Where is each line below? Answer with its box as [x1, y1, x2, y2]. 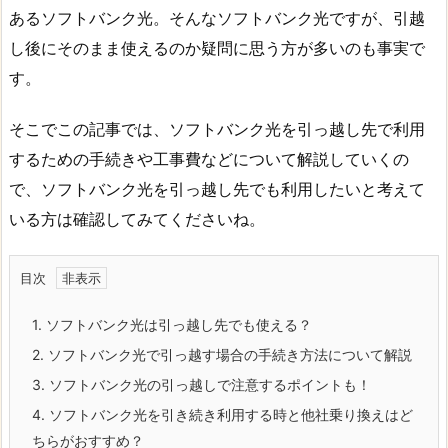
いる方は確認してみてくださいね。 [9, 208, 265, 229]
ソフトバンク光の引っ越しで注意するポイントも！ [45, 375, 371, 393]
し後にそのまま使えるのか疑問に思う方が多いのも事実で [9, 38, 425, 59]
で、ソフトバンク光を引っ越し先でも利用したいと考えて [9, 178, 425, 199]
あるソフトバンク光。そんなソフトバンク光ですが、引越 [9, 8, 425, 29]
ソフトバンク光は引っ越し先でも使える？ [42, 315, 312, 333]
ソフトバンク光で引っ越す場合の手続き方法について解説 [44, 345, 412, 363]
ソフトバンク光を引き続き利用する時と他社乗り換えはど [45, 405, 413, 423]
